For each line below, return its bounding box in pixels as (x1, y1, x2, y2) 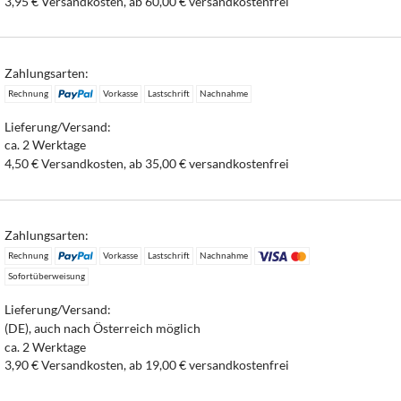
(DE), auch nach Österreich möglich (4, 320, 201, 336)
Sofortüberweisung (8, 270, 86, 282)
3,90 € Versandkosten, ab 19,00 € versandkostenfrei (4, 357, 290, 373)
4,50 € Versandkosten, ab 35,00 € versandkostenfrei (4, 156, 290, 172)
